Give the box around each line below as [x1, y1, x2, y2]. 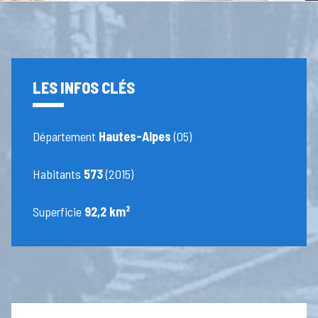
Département [33, 128, 99, 145]
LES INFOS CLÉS [33, 78, 136, 97]
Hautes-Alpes [99, 128, 172, 145]
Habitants [33, 166, 84, 182]
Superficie [33, 204, 85, 220]
